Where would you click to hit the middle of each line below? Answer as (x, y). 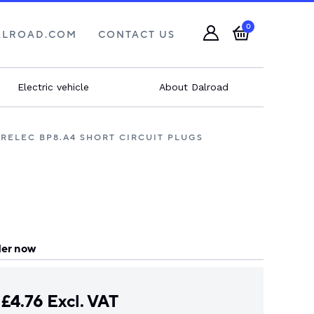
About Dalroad (193, 87)
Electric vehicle (53, 87)
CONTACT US (137, 35)
